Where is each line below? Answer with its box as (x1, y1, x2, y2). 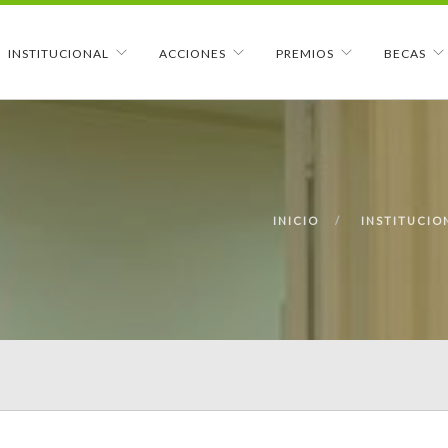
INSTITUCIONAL (8, 46, 109, 61)
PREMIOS (276, 46, 334, 61)
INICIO (273, 214, 319, 227)
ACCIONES (159, 46, 226, 61)
